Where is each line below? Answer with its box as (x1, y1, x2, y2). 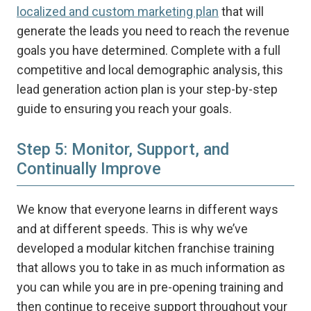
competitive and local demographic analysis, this (16, 62, 283, 78)
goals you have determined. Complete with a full (16, 43, 280, 58)
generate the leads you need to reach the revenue (16, 24, 289, 39)
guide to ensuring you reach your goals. (16, 101, 232, 117)
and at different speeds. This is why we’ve (16, 221, 248, 237)
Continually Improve (16, 159, 161, 179)
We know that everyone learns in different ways (16, 202, 278, 217)
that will (218, 4, 264, 19)
